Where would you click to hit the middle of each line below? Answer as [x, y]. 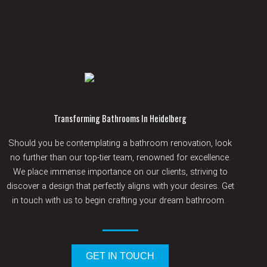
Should [22, 143]
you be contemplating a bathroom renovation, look [134, 143]
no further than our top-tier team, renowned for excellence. [120, 158]
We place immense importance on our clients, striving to [120, 172]
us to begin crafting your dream [124, 201]
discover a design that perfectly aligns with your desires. [114, 186]
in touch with [37, 201]
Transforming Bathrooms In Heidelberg [120, 119]
